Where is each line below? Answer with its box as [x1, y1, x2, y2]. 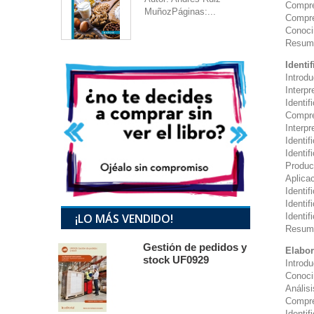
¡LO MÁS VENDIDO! [75, 211, 173, 227]
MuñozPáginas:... [144, 6, 216, 17]
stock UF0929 [143, 254, 209, 266]
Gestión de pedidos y [143, 241, 247, 254]
